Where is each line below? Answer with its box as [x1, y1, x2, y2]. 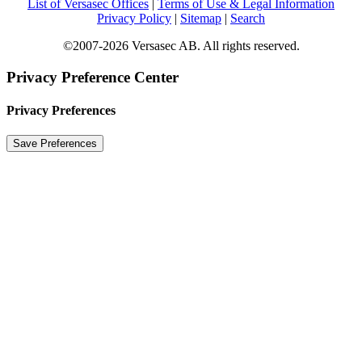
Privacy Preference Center [6, 68, 179, 86]
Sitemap [180, 11, 221, 26]
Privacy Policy [97, 11, 171, 26]
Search [230, 11, 265, 26]
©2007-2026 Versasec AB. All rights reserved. [62, 39, 300, 53]
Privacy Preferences [6, 103, 116, 118]
